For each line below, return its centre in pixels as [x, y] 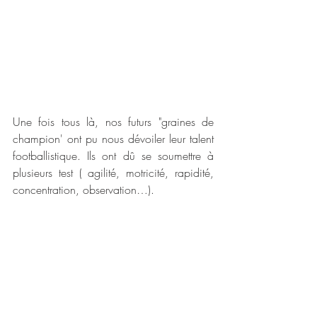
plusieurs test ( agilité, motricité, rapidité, [113, 173]
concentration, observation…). [85, 190]
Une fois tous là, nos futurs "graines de [113, 122]
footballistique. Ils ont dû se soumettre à [113, 156]
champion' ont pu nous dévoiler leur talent [113, 139]
